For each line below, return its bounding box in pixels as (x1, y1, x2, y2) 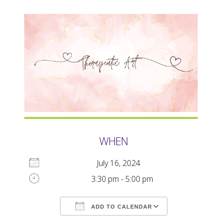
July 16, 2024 (96, 157, 148, 168)
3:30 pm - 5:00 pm (91, 173, 154, 184)
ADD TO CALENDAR (89, 203, 152, 210)
